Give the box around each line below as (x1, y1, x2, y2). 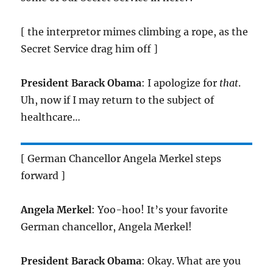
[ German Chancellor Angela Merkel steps (21, 152, 222, 165)
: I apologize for (141, 77, 220, 90)
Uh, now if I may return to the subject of (21, 94, 214, 107)
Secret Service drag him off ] (21, 43, 158, 55)
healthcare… (21, 111, 81, 124)
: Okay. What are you (141, 255, 241, 268)
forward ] (21, 169, 66, 182)
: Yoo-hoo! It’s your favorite (91, 204, 229, 216)
